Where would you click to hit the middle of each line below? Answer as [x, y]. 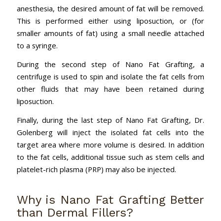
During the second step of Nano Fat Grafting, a [110, 64]
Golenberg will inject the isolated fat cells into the [110, 132]
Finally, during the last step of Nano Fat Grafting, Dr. [110, 120]
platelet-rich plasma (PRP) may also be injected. [96, 169]
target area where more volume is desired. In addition [110, 144]
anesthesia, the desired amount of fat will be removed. [110, 9]
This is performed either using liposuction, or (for [110, 21]
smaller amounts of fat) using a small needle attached [110, 33]
